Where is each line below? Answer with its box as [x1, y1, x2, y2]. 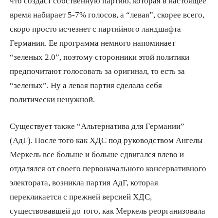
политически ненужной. [10, 94, 95, 103]
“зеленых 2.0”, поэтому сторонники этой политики [10, 52, 189, 61]
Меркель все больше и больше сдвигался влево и [10, 149, 184, 158]
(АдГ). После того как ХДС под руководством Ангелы [10, 135, 202, 144]
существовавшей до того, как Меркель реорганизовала [10, 206, 205, 215]
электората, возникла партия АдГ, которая [10, 178, 158, 186]
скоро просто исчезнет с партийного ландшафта [10, 24, 181, 33]
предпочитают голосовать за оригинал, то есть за [10, 66, 185, 75]
